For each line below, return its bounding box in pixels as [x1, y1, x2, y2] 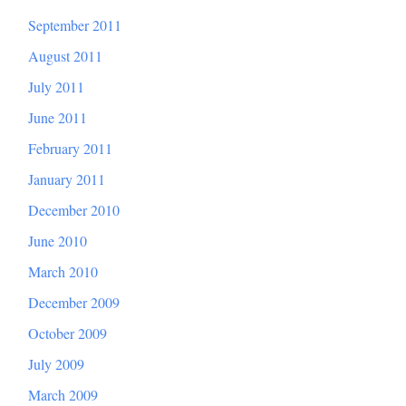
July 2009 [28, 354, 84, 374]
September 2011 [28, 15, 121, 35]
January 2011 [28, 169, 105, 189]
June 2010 [28, 231, 87, 251]
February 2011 [28, 139, 112, 159]
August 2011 [28, 46, 102, 66]
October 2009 [28, 324, 107, 343]
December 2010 [28, 200, 120, 220]
